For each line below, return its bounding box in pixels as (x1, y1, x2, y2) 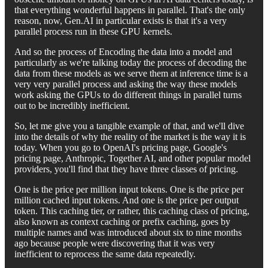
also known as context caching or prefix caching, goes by (14, 216, 230, 227)
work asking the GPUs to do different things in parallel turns (14, 89, 242, 100)
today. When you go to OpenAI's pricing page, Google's (14, 142, 227, 153)
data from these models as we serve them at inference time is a (14, 68, 248, 78)
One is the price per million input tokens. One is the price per (14, 184, 243, 194)
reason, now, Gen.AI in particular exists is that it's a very (14, 15, 227, 26)
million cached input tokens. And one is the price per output (14, 194, 239, 205)
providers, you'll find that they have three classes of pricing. (14, 163, 238, 174)
